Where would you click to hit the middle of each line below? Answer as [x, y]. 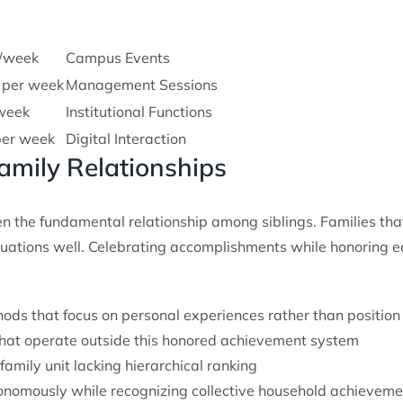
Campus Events [117, 57]
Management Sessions [141, 84]
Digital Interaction [125, 138]
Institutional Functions [139, 111]
